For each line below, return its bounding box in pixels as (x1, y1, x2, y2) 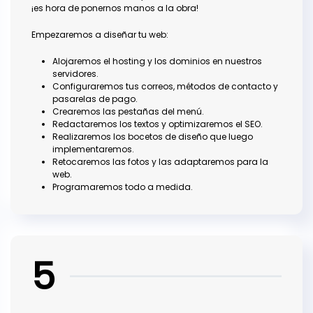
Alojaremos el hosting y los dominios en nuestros (52, 55, 262, 68)
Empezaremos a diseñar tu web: (31, 29, 168, 41)
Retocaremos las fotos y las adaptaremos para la (52, 156, 268, 168)
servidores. (52, 68, 99, 80)
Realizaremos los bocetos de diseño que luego (52, 131, 253, 143)
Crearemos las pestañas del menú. (52, 105, 204, 118)
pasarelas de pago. (52, 93, 138, 105)
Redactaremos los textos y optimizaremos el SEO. (52, 118, 263, 131)
